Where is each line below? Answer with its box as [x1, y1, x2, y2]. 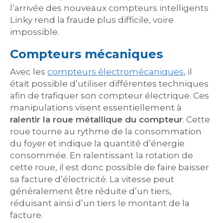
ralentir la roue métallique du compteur [10, 114, 183, 124]
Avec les [10, 67, 47, 77]
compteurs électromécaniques [47, 67, 184, 77]
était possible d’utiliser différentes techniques [10, 79, 209, 89]
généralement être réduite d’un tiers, [10, 186, 172, 196]
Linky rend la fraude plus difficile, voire [10, 15, 174, 25]
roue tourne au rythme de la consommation [10, 126, 202, 136]
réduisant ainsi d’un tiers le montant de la [10, 198, 190, 208]
